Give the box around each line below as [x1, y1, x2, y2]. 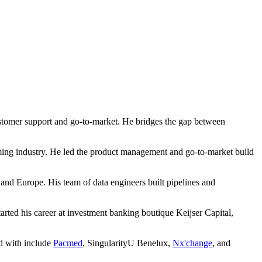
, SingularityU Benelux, [82, 237, 173, 248]
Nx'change [173, 237, 212, 248]
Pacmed [53, 237, 82, 248]
